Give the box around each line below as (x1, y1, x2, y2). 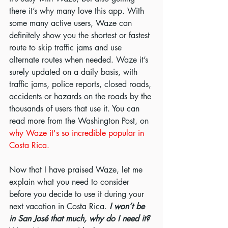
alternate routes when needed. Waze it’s (9, 54, 151, 66)
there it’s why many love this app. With (9, 6, 147, 17)
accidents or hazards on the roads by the (9, 91, 154, 102)
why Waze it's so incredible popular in (9, 128, 147, 139)
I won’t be (109, 201, 147, 212)
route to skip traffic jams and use (9, 42, 124, 53)
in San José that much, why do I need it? (9, 213, 152, 224)
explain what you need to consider (9, 177, 132, 188)
